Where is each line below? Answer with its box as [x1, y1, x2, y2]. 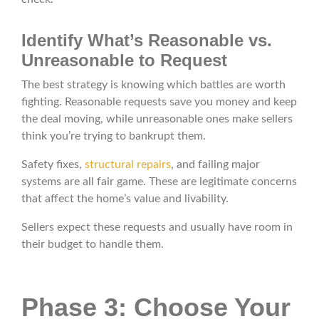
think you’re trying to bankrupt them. [21, 130, 206, 142]
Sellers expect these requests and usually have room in [21, 221, 293, 234]
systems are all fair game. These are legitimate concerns [21, 176, 297, 188]
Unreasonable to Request [21, 51, 227, 70]
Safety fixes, [21, 159, 85, 171]
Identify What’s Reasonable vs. [21, 31, 272, 51]
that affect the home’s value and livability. [21, 193, 229, 205]
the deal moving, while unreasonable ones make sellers [21, 113, 293, 125]
